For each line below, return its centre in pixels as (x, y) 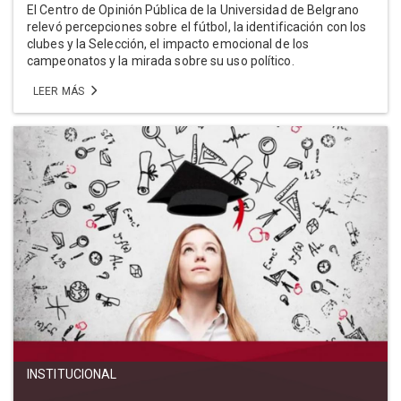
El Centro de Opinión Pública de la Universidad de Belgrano (193, 9)
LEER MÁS (60, 91)
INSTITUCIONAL (72, 374)
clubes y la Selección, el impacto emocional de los (168, 43)
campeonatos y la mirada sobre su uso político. (161, 60)
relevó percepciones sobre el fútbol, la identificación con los (197, 26)
